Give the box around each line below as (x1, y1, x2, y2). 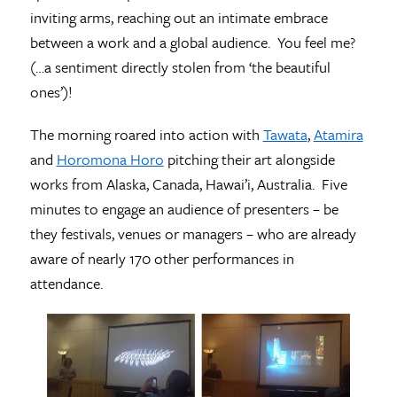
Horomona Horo (56, 148, 164, 171)
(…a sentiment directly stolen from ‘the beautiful (29, 56, 331, 79)
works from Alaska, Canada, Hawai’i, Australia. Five (29, 173, 347, 196)
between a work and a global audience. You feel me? (29, 31, 359, 54)
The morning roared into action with (29, 123, 263, 146)
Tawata (262, 123, 307, 146)
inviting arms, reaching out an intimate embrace (29, 6, 328, 29)
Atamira (313, 123, 363, 146)
